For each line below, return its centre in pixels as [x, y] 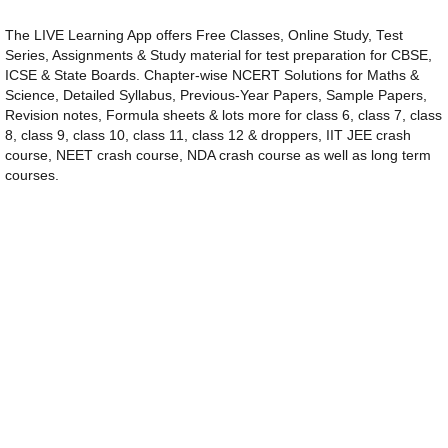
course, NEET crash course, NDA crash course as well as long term [218, 156]
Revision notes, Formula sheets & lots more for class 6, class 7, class [223, 116]
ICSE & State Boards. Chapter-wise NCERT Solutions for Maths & [212, 76]
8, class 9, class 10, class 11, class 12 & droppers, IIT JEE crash [208, 136]
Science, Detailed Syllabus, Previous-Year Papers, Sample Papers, [216, 96]
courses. [32, 176]
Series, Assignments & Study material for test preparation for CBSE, [218, 56]
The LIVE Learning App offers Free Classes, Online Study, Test [204, 36]
